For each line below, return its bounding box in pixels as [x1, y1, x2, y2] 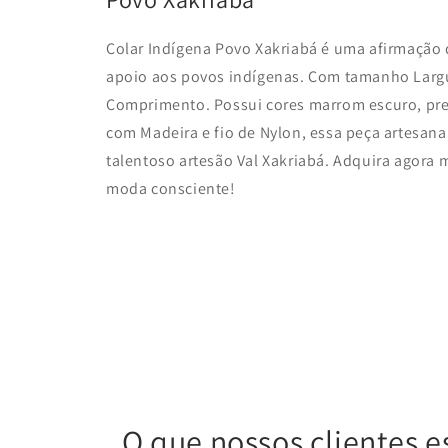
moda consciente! [106, 177, 236, 199]
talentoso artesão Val [106, 149, 259, 171]
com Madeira [106, 121, 203, 143]
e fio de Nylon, [202, 121, 310, 143]
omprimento [115, 93, 206, 115]
